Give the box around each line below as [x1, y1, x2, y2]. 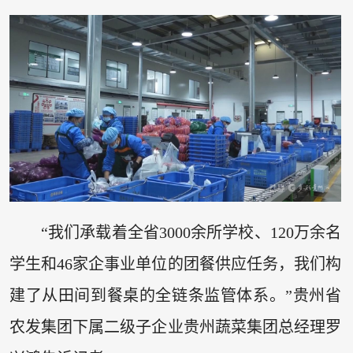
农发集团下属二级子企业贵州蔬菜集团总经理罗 [9, 318, 342, 336]
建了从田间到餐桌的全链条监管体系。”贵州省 [9, 287, 342, 305]
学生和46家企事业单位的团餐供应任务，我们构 [9, 255, 342, 273]
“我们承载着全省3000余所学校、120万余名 [40, 224, 342, 242]
